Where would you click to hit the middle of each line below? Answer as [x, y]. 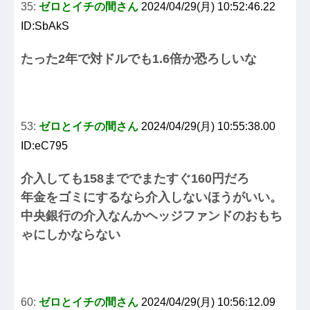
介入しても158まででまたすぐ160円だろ [135, 179]
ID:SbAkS [45, 26]
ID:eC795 [44, 146]
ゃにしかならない [71, 235]
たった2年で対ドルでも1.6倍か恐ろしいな [139, 59]
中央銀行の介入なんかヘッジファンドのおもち [152, 216]
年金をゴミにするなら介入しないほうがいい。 [152, 198]
